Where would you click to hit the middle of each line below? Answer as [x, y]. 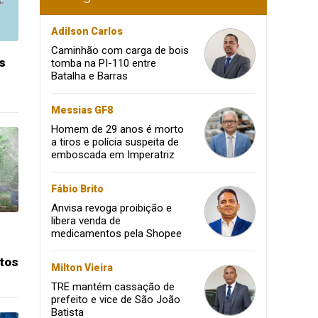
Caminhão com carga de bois [120, 50]
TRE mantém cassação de [113, 287]
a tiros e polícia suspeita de [115, 142]
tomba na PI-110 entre [104, 63]
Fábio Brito [77, 189]
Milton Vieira [82, 268]
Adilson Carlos [87, 31]
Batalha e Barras [89, 76]
